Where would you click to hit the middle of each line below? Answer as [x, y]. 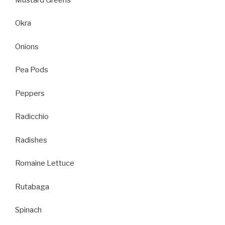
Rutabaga [32, 187]
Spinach [28, 210]
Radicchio [32, 117]
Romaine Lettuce [45, 163]
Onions [27, 46]
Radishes [31, 140]
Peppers [30, 93]
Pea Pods [32, 70]
